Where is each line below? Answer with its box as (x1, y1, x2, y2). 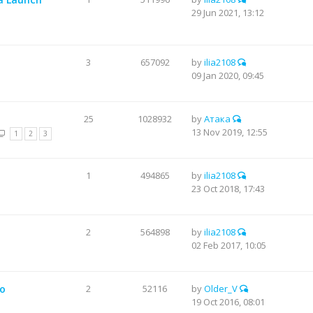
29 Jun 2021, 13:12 (191, 6, 264, 19)
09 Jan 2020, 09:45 (191, 69, 264, 82)
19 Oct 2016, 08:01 (191, 296, 265, 308)
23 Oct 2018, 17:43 (191, 182, 265, 195)
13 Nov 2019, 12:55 (191, 126, 268, 138)
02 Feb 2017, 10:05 (191, 239, 266, 252)
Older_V (204, 282, 238, 295)
